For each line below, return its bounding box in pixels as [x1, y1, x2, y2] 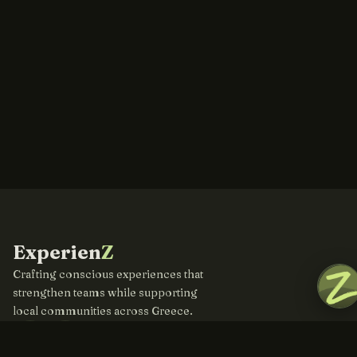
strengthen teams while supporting [13, 285, 198, 300]
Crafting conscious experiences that [13, 267, 203, 281]
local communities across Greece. [13, 304, 193, 318]
